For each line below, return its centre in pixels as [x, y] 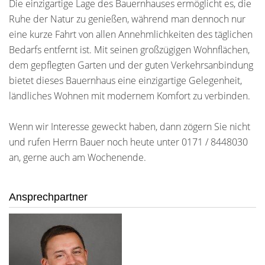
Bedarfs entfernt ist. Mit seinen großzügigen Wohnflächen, [129, 50]
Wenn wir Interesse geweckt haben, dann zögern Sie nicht [130, 127]
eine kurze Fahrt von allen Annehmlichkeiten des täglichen [131, 34]
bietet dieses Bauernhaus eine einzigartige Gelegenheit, [125, 80]
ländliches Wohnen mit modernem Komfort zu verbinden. [130, 96]
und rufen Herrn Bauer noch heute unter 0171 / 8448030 [128, 142]
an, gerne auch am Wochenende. [77, 157]
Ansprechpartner [48, 197]
